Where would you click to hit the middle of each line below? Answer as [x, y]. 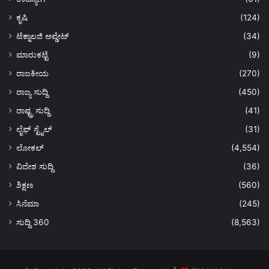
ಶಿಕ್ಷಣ [25, 185]
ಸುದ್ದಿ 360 [33, 222]
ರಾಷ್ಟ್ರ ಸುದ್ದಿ [33, 110]
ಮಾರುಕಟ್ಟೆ [32, 54]
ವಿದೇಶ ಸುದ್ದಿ [35, 166]
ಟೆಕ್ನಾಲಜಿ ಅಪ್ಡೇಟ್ [43, 36]
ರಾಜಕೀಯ [32, 73]
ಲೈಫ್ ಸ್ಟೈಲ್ [34, 129]
